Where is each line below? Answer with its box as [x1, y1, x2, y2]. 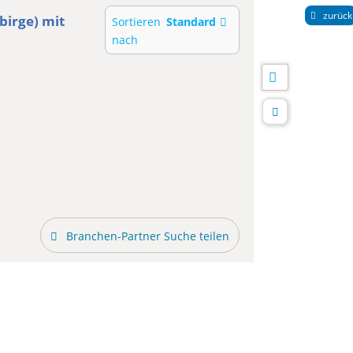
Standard [166, 14, 217, 30]
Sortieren [111, 14, 161, 30]
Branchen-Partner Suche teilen [65, 229, 229, 244]
